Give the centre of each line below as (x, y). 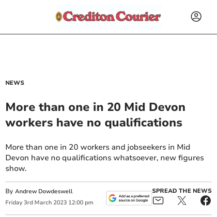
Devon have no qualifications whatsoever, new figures (105, 158)
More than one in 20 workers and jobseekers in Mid (98, 147)
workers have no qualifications (94, 123)
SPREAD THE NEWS (182, 191)
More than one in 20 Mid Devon (96, 107)
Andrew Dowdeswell (44, 191)
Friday (14, 203)
